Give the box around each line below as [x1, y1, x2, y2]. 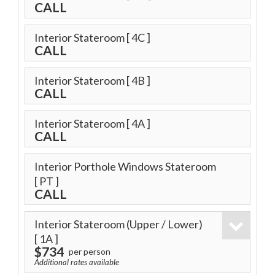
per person [67, 246, 110, 257]
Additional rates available [34, 257, 119, 268]
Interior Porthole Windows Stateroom [34, 160, 216, 174]
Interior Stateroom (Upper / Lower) [34, 217, 203, 231]
